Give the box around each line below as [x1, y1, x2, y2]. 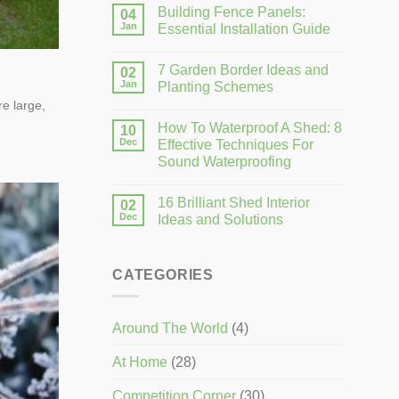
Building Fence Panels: [158, 4, 305, 20]
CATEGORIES [112, 266, 214, 282]
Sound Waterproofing [158, 153, 291, 169]
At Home [112, 354, 167, 370]
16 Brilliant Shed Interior [158, 194, 310, 210]
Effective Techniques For [158, 136, 313, 152]
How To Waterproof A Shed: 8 [158, 119, 342, 135]
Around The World [112, 321, 228, 337]
